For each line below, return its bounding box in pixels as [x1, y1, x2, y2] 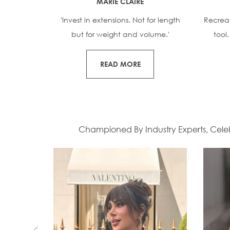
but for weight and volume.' [71, 29, 169, 39]
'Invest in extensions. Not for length [60, 14, 180, 25]
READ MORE [100, 59, 141, 68]
